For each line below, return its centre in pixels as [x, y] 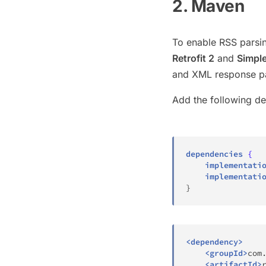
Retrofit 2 [193, 58]
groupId [226, 253]
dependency [214, 242]
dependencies [214, 154]
